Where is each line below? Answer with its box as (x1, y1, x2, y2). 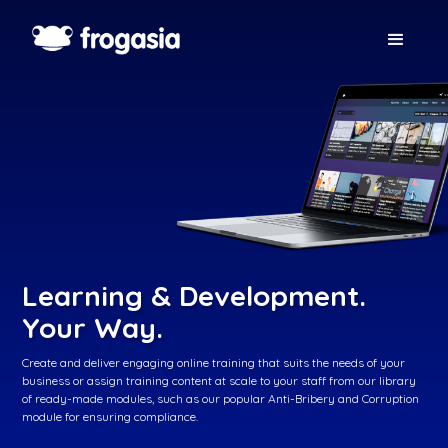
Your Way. (22, 310, 164, 345)
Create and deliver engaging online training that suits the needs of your (22, 355, 406, 370)
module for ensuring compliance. (22, 409, 199, 424)
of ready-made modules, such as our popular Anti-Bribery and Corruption (22, 391, 420, 406)
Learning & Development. (22, 278, 367, 313)
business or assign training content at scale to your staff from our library (22, 373, 417, 388)
